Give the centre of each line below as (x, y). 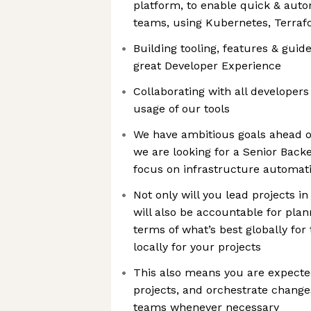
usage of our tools (182, 109)
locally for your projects (197, 247)
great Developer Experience (207, 66)
